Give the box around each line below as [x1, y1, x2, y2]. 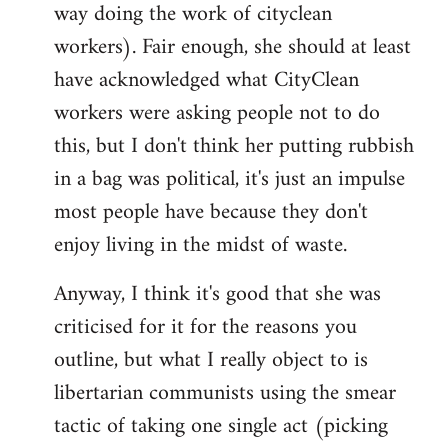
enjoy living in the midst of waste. [54, 226, 347, 266]
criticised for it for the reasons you [54, 308, 357, 348]
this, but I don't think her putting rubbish [54, 127, 414, 167]
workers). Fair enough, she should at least [54, 28, 411, 68]
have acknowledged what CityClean [54, 61, 359, 101]
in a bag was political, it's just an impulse [54, 160, 405, 200]
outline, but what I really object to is [54, 341, 368, 381]
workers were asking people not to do [54, 94, 380, 134]
